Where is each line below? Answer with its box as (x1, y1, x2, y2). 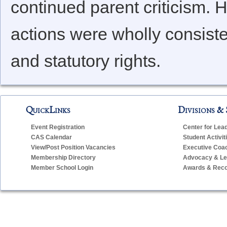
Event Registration (31, 124, 85, 131)
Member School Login (31, 164, 93, 172)
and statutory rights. (11, 51, 161, 71)
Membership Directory (31, 154, 96, 162)
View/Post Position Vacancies (31, 144, 116, 152)
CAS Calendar (31, 134, 72, 141)
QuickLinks (26, 104, 70, 116)
